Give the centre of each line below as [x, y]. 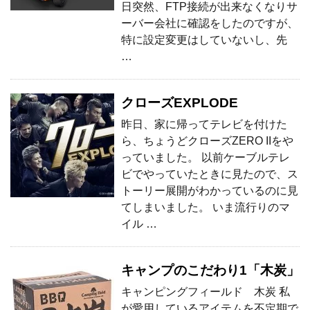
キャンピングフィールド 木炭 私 [206, 291]
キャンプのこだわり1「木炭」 [210, 270]
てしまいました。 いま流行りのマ [206, 207]
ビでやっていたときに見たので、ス [210, 174]
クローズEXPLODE [180, 102]
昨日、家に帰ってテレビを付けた [204, 124]
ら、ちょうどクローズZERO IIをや [207, 140]
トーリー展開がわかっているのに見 [210, 190]
